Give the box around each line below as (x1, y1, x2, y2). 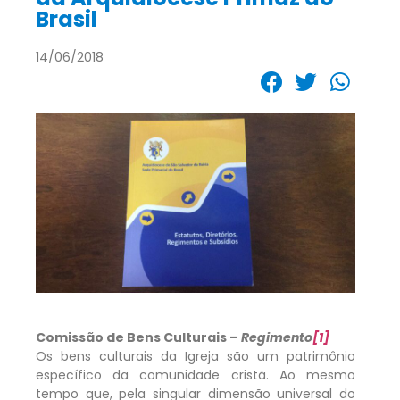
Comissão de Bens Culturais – (36, 328, 241, 346)
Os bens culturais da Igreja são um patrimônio (36, 346, 355, 365)
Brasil (36, 4, 97, 34)
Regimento (241, 328, 312, 346)
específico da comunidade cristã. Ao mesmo (36, 365, 355, 384)
